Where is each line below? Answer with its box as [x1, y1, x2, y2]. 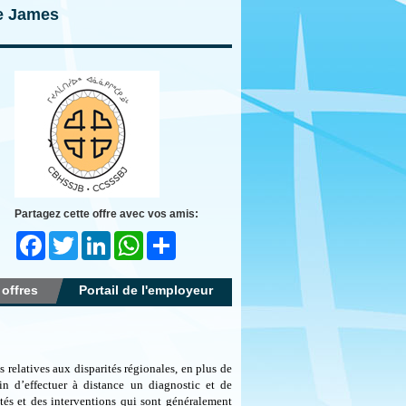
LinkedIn [111, 232, 153, 245]
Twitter [78, 232, 110, 245]
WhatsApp [143, 232, 194, 245]
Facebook [45, 232, 94, 245]
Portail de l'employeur [79, 283, 213, 297]
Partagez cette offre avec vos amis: [14, 208, 198, 220]
